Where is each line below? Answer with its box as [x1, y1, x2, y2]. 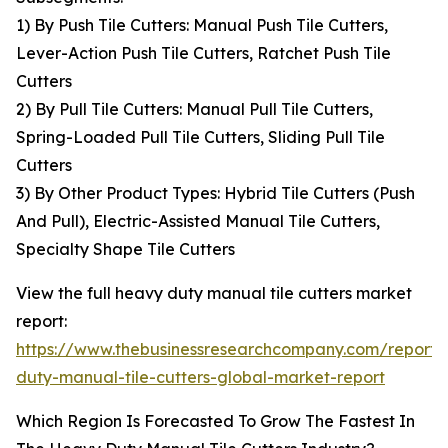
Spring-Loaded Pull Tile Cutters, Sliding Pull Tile [16, 127, 385, 148]
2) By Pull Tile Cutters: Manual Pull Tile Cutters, [16, 99, 373, 120]
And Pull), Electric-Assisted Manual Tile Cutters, [16, 211, 380, 232]
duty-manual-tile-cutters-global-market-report [16, 367, 385, 388]
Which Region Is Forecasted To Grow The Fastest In [16, 411, 415, 432]
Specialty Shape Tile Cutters [16, 239, 235, 260]
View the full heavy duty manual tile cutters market [16, 283, 412, 304]
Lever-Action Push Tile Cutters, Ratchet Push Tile [16, 43, 391, 64]
